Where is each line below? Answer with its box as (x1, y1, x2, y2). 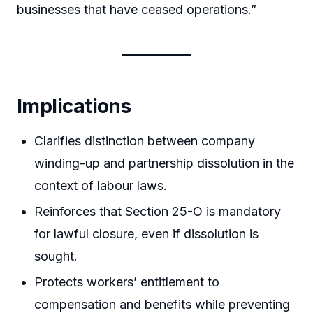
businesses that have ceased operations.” (17, 1, 256, 17)
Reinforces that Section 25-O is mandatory (34, 203, 282, 219)
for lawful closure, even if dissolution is (34, 226, 259, 241)
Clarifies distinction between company (34, 133, 256, 148)
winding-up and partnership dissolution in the (34, 155, 295, 170)
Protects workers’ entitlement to (34, 275, 220, 290)
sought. (34, 248, 78, 263)
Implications (17, 94, 131, 118)
